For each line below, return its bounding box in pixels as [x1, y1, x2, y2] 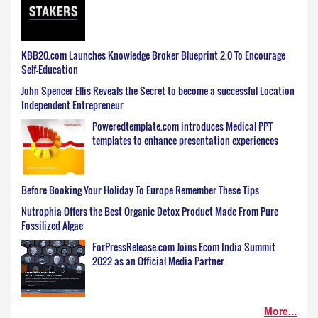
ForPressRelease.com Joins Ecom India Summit [92, 239, 275, 255]
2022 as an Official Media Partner [92, 253, 224, 269]
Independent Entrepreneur [21, 97, 124, 113]
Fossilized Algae [21, 218, 83, 234]
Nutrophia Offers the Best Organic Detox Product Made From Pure [21, 204, 278, 219]
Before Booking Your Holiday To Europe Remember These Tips [21, 182, 259, 198]
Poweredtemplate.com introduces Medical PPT [92, 119, 273, 134]
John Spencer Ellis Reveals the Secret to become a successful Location [21, 83, 295, 99]
